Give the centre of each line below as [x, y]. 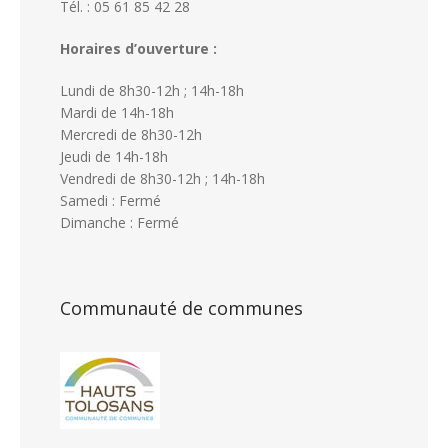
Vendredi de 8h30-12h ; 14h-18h [162, 178]
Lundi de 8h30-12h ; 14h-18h [152, 90]
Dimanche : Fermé [119, 222]
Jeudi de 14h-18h [114, 156]
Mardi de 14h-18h [117, 112]
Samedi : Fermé [110, 200]
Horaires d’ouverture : [138, 48]
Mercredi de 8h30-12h [131, 134]
